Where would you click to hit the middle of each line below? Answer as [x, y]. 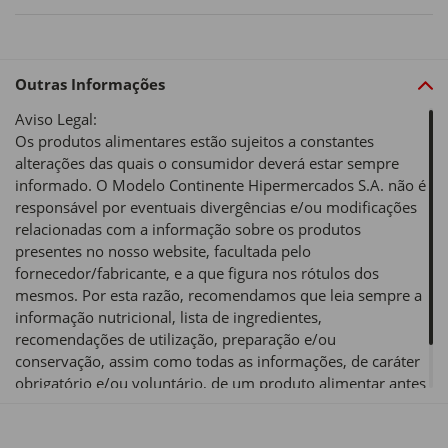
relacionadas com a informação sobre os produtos [188, 229]
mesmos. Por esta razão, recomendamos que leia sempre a [218, 295]
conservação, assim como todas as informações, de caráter [217, 361]
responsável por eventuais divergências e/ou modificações [216, 207]
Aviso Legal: [56, 119]
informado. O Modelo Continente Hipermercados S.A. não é [220, 185]
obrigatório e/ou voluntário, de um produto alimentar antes [220, 383]
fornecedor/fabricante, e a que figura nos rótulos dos [197, 273]
